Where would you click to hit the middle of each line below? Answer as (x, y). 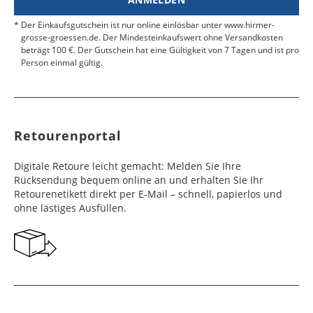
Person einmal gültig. (61, 63)
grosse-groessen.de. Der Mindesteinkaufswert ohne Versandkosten (152, 37)
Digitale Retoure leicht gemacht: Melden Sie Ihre (127, 166)
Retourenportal (67, 136)
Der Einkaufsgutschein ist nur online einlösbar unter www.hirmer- (147, 25)
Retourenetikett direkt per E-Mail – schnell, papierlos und (148, 194)
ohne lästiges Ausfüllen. (70, 208)
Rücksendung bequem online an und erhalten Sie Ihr (138, 180)
